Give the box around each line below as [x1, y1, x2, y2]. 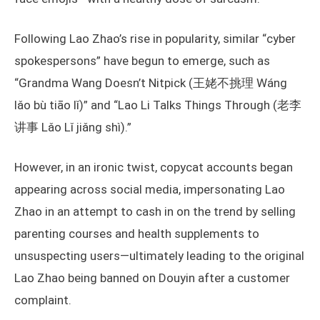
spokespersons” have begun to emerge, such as [14, 54, 270, 69]
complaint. [14, 293, 71, 308]
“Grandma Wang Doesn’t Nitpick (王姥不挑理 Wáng [14, 76, 287, 91]
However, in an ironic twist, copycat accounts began [14, 160, 293, 175]
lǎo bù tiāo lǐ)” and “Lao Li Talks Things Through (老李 [14, 98, 301, 113]
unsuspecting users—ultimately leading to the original [14, 249, 304, 264]
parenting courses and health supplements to [14, 226, 259, 241]
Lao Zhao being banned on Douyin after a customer [14, 271, 290, 286]
